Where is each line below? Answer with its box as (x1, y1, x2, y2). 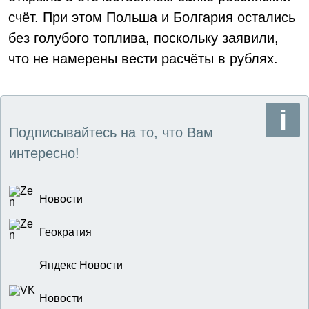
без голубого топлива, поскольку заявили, (8, 30, 279, 46)
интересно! (9, 146, 79, 161)
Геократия (39, 226, 92, 238)
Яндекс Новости (39, 259, 123, 271)
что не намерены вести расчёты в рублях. (8, 51, 278, 66)
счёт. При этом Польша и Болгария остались (8, 10, 295, 25)
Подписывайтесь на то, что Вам (9, 125, 213, 140)
